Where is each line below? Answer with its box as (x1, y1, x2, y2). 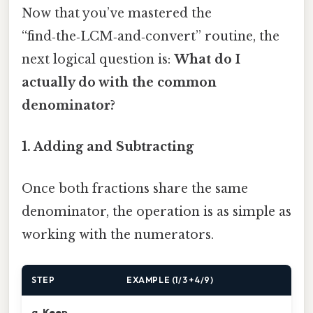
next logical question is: (22, 52, 174, 68)
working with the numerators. (22, 226, 214, 242)
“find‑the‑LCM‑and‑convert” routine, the (22, 29, 279, 45)
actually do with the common (22, 75, 217, 91)
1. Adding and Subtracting (22, 139, 194, 155)
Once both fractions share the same (22, 180, 248, 196)
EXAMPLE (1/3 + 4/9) (126, 274, 214, 285)
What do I (174, 52, 240, 68)
